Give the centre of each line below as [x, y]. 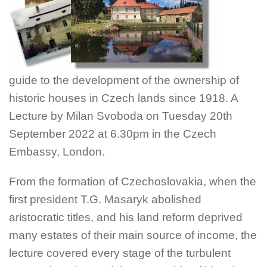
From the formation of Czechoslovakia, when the [133, 181]
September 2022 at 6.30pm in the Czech [113, 133]
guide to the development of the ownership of [124, 80]
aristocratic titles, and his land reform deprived [126, 217]
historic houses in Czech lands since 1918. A [123, 98]
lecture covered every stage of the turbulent [120, 253]
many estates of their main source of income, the [133, 235]
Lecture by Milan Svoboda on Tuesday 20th [121, 116]
